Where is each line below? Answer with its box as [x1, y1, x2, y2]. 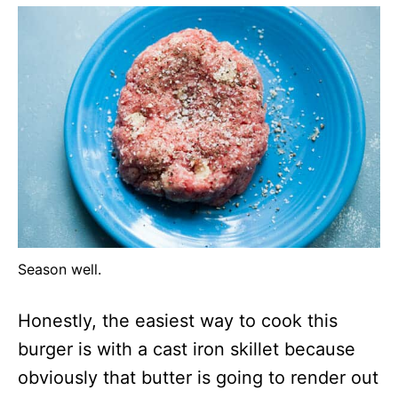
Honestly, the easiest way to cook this [18, 310, 338, 331]
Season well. [18, 260, 101, 278]
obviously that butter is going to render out [18, 367, 378, 388]
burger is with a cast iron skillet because [18, 338, 355, 360]
